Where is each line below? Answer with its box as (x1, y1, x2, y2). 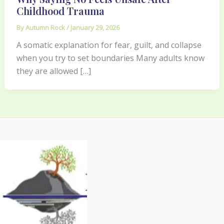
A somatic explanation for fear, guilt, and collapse (16, 39, 201, 50)
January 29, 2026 (70, 22, 119, 32)
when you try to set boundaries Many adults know (16, 52, 204, 63)
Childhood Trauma (16, 3, 104, 17)
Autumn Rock (25, 22, 66, 32)
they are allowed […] (16, 65, 91, 76)
